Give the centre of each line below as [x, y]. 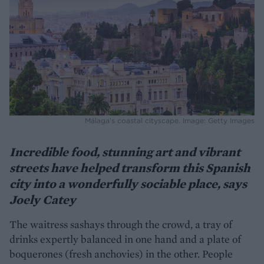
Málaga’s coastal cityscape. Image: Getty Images [170, 120]
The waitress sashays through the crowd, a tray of [121, 224]
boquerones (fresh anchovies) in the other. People [121, 253]
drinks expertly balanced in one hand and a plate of [125, 239]
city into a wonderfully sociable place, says [128, 183]
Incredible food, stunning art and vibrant [125, 151]
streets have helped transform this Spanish [130, 167]
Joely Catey [43, 199]
